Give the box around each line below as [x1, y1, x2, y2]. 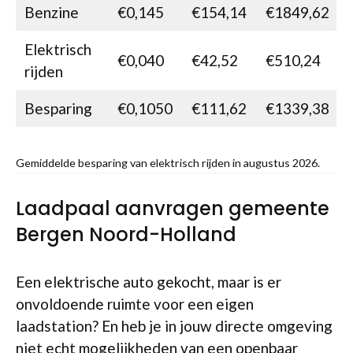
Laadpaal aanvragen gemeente [16, 195, 329, 221]
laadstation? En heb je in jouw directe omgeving [16, 317, 333, 335]
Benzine [24, 3, 79, 21]
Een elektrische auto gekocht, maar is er [16, 273, 281, 291]
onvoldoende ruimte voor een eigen [16, 295, 254, 313]
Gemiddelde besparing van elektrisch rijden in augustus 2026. [16, 155, 320, 169]
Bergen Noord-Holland [16, 221, 236, 247]
